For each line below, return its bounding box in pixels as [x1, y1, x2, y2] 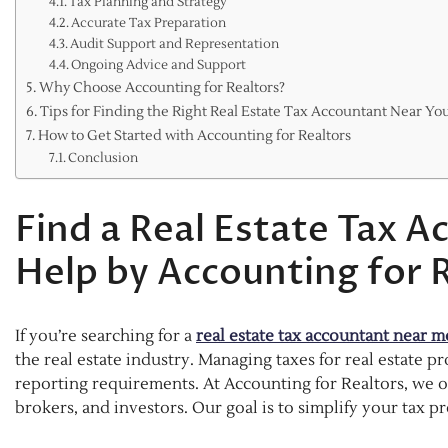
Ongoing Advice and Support [71, 56, 247, 73]
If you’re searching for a [15, 326, 196, 347]
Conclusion [68, 149, 139, 166]
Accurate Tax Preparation [71, 14, 227, 31]
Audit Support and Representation [70, 35, 280, 52]
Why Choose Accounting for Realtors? [38, 77, 285, 97]
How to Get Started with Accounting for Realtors [37, 125, 351, 145]
